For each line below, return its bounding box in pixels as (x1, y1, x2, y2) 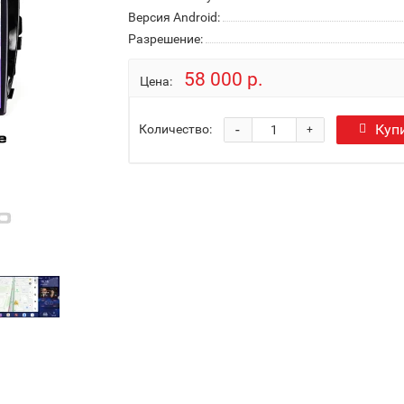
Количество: (138, 121, 212, 136)
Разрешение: (127, 32, 203, 46)
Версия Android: (127, 10, 220, 24)
